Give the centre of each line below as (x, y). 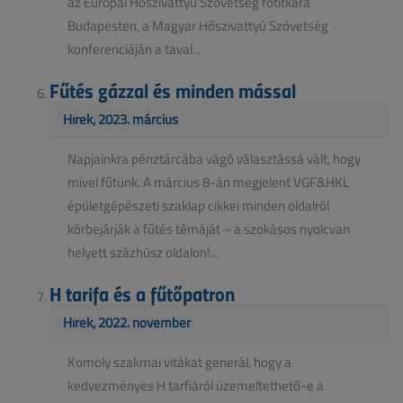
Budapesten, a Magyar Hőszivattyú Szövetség (198, 25)
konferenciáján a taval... (134, 49)
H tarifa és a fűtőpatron (142, 293)
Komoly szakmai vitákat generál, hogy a (179, 362)
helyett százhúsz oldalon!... (143, 252)
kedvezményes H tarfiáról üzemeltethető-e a (196, 385)
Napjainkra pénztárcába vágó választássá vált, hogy (214, 158)
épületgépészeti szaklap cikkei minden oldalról (198, 205)
